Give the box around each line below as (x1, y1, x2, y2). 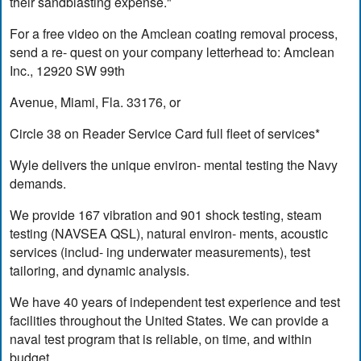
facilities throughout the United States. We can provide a (10, 310, 330, 330)
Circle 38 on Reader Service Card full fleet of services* (10, 123, 321, 143)
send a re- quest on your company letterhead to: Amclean (10, 42, 335, 61)
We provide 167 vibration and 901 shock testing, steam (10, 205, 322, 224)
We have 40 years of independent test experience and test (10, 292, 341, 311)
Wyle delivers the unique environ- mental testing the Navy (10, 155, 338, 174)
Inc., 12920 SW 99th (10, 60, 126, 80)
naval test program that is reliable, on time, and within (10, 329, 313, 348)
